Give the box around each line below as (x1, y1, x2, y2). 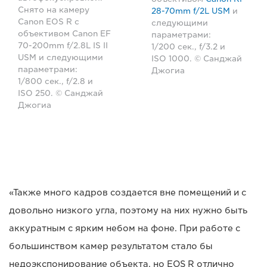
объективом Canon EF (18, 29, 111, 38)
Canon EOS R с (18, 17, 79, 26)
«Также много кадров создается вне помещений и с (9, 187, 246, 197)
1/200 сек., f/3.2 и (151, 42, 225, 51)
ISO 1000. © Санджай (151, 54, 242, 63)
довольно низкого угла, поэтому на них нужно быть (9, 205, 247, 215)
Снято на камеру (18, 5, 89, 14)
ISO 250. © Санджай (18, 88, 103, 98)
